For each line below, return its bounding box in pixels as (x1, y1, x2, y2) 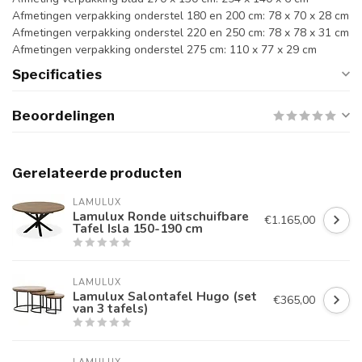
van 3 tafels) (73, 299, 148, 317)
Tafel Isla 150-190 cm (73, 219, 203, 237)
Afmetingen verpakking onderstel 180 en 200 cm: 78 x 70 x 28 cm (12, 7, 349, 23)
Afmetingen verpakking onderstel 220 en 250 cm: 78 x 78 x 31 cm (12, 24, 349, 40)
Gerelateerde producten (12, 164, 182, 181)
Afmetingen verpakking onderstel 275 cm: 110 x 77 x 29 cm (12, 41, 317, 57)
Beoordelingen (12, 107, 115, 124)
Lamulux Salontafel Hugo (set (73, 287, 257, 305)
